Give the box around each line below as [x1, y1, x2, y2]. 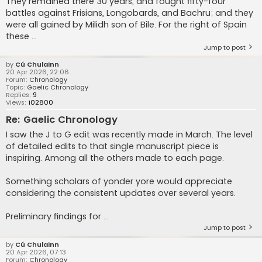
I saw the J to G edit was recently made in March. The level [6, 129, 253, 141]
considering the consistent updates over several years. [6, 187, 236, 199]
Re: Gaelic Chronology [6, 113, 118, 127]
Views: [6, 98, 28, 108]
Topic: [6, 82, 27, 92]
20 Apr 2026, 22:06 [6, 67, 69, 77]
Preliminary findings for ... [6, 211, 109, 223]
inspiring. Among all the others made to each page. [6, 152, 224, 164]
